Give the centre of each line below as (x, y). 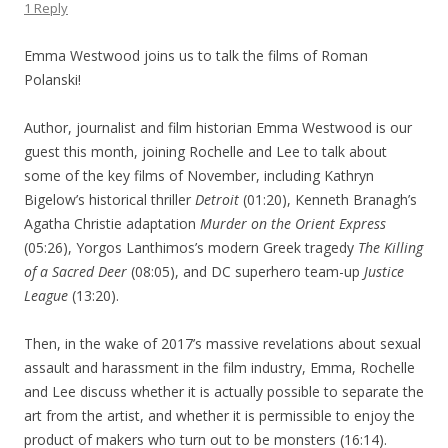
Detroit (217, 199)
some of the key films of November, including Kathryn (199, 175)
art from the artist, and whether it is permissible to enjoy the (219, 415)
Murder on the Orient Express (293, 223)
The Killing (390, 247)
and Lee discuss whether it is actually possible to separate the (224, 391)
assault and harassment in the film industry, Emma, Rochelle (219, 367)
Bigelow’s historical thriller (109, 199)
